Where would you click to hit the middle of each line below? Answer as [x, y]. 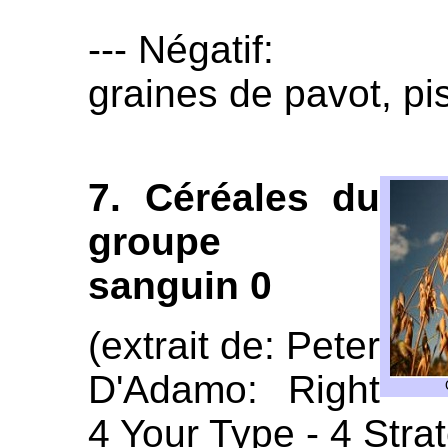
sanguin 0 [180, 285]
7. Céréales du [234, 197]
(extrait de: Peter [234, 345]
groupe [154, 241]
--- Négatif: [181, 49]
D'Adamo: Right [234, 389]
